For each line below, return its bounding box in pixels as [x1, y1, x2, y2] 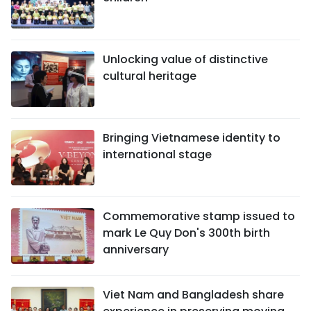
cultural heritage [103, 68, 196, 84]
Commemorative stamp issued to [103, 208, 295, 224]
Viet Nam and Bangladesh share [103, 287, 284, 303]
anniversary [103, 242, 169, 258]
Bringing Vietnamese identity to [103, 130, 280, 146]
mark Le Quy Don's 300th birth [103, 225, 270, 241]
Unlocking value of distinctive [103, 51, 268, 67]
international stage [103, 146, 212, 162]
